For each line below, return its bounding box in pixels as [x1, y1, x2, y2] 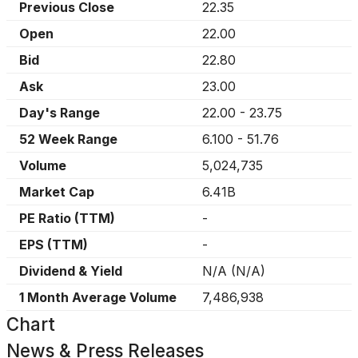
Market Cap [19, 184, 94, 200]
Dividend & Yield [19, 263, 122, 279]
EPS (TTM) [19, 237, 88, 253]
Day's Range [19, 105, 100, 121]
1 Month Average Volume [19, 289, 177, 305]
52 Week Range [19, 131, 117, 147]
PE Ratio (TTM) [19, 210, 115, 226]
